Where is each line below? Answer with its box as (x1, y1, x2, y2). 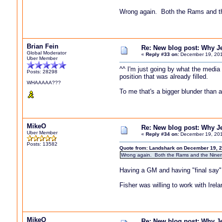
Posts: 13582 (27, 141, 57, 147)
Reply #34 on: (146, 131, 179, 137)
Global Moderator (27, 50, 66, 55)
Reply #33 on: (146, 52, 179, 57)
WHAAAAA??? (27, 80, 61, 85)
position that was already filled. (119, 73, 210, 80)
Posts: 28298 (27, 69, 57, 74)
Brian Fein (27, 43, 58, 50)
